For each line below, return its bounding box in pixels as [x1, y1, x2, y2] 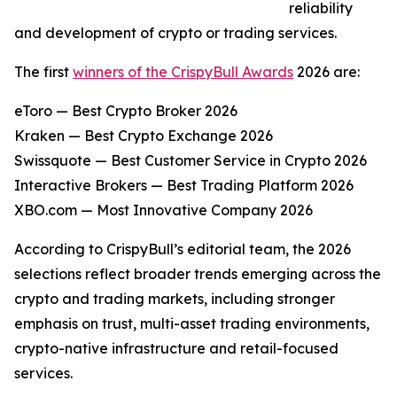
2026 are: [293, 63, 360, 82]
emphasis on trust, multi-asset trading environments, [14, 315, 370, 333]
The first [14, 63, 73, 82]
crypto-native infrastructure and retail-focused [14, 339, 339, 358]
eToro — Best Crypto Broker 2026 [14, 102, 237, 121]
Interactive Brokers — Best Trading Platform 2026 [14, 176, 354, 195]
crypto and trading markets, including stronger [14, 290, 335, 308]
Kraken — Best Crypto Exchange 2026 [14, 127, 273, 145]
